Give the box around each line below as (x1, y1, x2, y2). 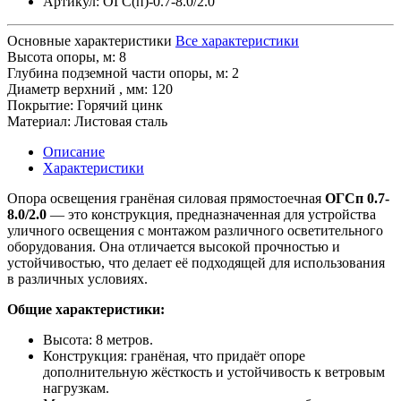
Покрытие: (7, 98, 73, 114)
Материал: (7, 114, 71, 130)
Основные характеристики (7, 33, 172, 49)
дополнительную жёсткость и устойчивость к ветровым (43, 364, 385, 380)
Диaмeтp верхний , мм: (7, 81, 148, 98)
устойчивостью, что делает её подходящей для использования (7, 255, 385, 271)
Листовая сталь (74, 114, 167, 130)
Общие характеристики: (7, 302, 165, 318)
